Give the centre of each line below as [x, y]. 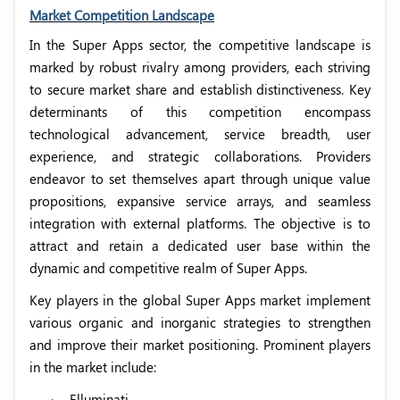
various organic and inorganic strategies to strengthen [200, 323]
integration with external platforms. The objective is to [200, 224]
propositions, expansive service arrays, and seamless [200, 201]
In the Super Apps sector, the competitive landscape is [200, 45]
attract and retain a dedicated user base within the [200, 246]
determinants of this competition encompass [200, 112]
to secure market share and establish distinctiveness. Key [200, 90]
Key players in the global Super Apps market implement [200, 300]
